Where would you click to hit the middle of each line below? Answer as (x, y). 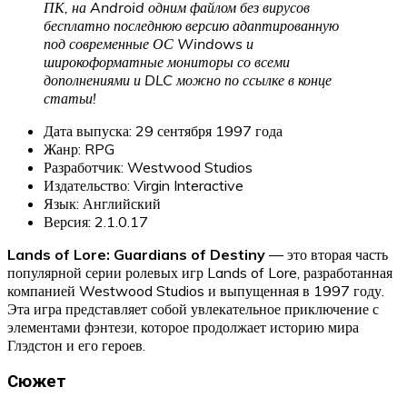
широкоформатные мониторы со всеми (167, 61)
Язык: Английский (102, 203)
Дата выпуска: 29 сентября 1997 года (163, 130)
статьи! (70, 98)
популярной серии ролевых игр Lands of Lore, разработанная (200, 272)
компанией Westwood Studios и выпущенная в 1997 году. (196, 290)
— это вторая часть (327, 254)
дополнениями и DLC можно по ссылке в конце (188, 79)
